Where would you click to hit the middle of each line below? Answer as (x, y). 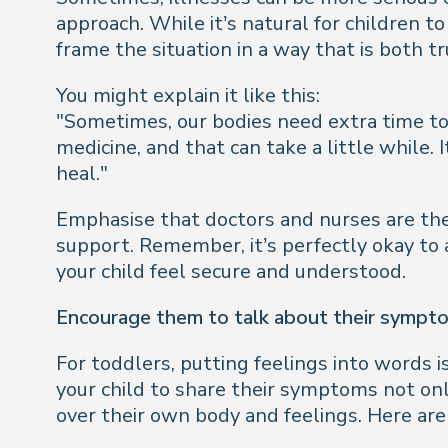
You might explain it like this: (188, 96)
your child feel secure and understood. (231, 272)
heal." (82, 174)
